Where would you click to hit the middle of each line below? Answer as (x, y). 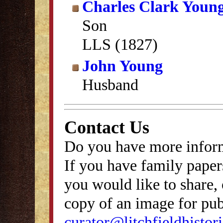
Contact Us (107, 127)
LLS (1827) (120, 44)
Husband (110, 85)
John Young (122, 66)
